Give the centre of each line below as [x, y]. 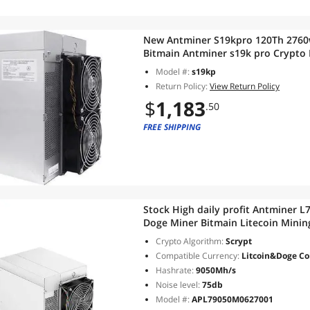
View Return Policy [245, 86]
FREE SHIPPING [172, 127]
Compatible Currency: [198, 256]
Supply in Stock [180, 66]
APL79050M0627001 [232, 299]
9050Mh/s [215, 270]
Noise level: [178, 285]
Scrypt [238, 241]
